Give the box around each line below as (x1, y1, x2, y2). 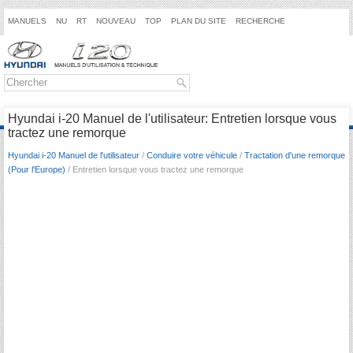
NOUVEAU (96, 17, 136, 25)
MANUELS (8, 17, 46, 25)
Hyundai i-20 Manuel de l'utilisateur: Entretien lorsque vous (8, 112, 336, 126)
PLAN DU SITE (171, 17, 226, 25)
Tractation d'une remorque (244, 150, 345, 161)
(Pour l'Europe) (8, 165, 65, 175)
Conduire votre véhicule (147, 150, 237, 161)
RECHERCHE (236, 17, 285, 25)
